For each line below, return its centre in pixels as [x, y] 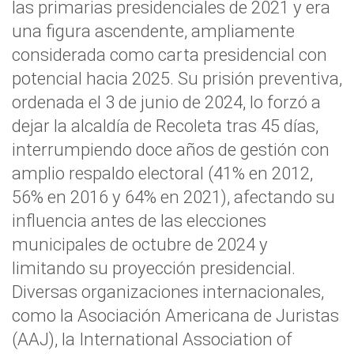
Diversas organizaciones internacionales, [168, 292]
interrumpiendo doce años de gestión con [171, 149]
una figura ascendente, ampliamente [153, 31]
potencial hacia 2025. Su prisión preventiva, [177, 78]
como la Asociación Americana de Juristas [175, 315]
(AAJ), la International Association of [152, 339]
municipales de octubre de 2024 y [140, 244]
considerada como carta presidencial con [169, 55]
